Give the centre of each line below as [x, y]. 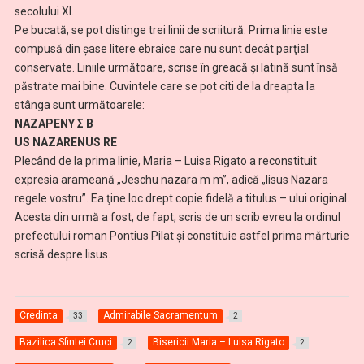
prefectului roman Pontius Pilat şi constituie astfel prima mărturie [182, 235]
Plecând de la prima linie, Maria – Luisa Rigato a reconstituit [165, 160]
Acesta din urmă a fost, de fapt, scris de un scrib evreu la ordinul [177, 217]
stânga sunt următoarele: [79, 104]
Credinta [38, 316]
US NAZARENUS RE [65, 142]
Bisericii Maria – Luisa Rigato [218, 342]
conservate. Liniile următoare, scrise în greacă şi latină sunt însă [176, 67]
